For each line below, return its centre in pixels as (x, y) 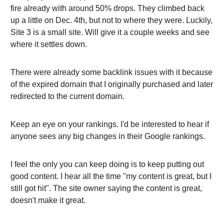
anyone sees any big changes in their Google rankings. (108, 136)
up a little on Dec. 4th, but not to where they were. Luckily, (111, 20)
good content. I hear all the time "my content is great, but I (111, 176)
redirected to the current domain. (67, 96)
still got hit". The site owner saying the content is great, (106, 188)
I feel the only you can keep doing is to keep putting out (107, 164)
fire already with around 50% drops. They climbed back (107, 8)
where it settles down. (49, 44)
